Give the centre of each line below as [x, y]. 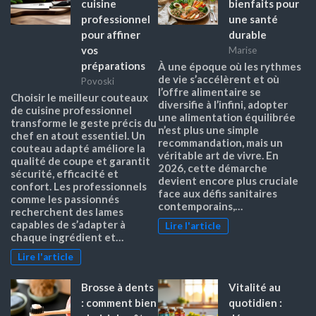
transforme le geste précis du [84, 123]
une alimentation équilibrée [227, 117]
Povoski [98, 81]
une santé [253, 19]
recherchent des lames [67, 212]
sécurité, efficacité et [65, 174]
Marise [243, 50]
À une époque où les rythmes [230, 67]
